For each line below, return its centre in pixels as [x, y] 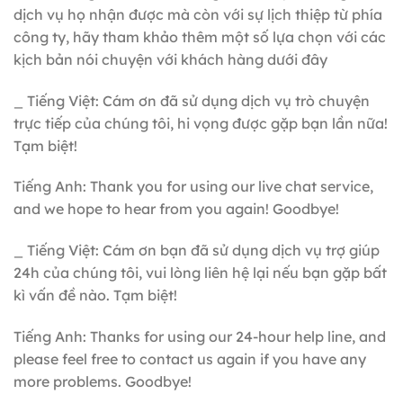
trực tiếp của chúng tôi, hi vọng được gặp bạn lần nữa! [201, 123]
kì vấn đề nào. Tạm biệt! [95, 296]
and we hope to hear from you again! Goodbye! [176, 209]
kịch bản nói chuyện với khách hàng [139, 59]
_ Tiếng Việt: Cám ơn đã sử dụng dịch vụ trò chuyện [192, 100]
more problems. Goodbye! [103, 382]
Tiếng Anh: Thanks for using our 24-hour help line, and [200, 337]
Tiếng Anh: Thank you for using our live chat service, [193, 187]
